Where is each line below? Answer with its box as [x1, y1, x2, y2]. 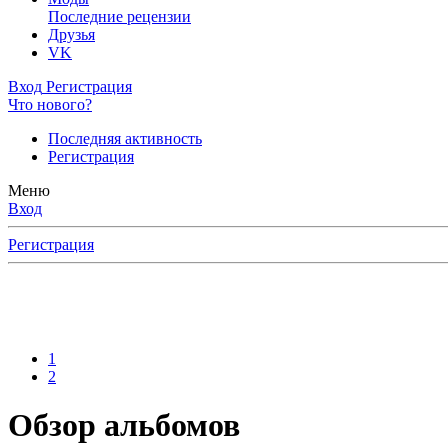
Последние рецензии [48, 8, 191, 25]
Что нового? [8, 96, 92, 113]
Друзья [48, 26, 95, 43]
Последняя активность [48, 130, 202, 147]
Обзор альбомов [8, 407, 240, 444]
